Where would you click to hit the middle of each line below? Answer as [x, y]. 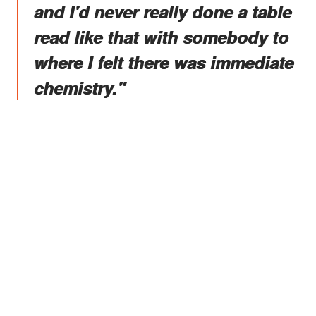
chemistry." [79, 88]
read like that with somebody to [161, 37]
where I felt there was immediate [164, 62]
